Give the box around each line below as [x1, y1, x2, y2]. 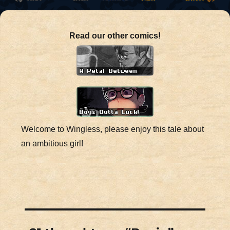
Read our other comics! [69, 31, 161, 40]
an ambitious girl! [21, 139, 83, 148]
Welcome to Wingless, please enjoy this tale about [21, 124, 204, 133]
